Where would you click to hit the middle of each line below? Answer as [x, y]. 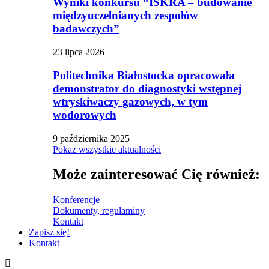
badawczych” [86, 29]
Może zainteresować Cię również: [156, 174]
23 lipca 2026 [79, 52]
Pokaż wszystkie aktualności [107, 149]
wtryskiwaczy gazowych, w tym [130, 101]
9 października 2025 [91, 138]
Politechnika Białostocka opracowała [144, 75]
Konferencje [76, 200]
